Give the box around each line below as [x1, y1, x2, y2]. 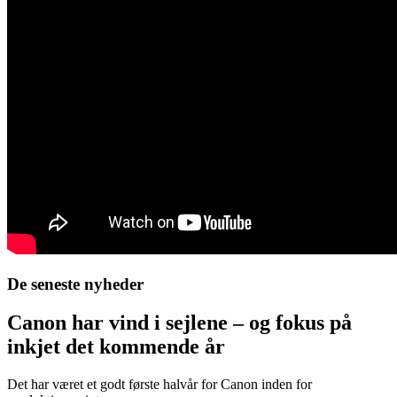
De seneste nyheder [7, 274, 144, 293]
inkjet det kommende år [7, 335, 225, 359]
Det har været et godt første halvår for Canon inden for [7, 377, 312, 393]
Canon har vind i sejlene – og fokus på [7, 311, 352, 335]
